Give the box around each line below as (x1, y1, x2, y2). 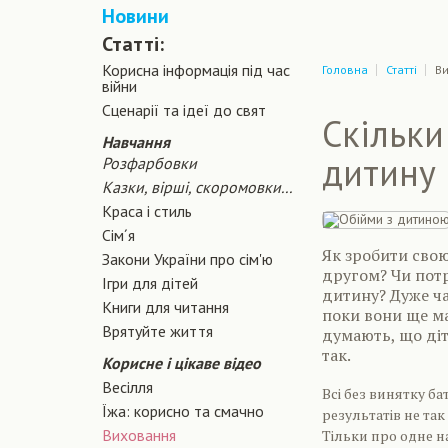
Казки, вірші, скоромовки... (102, 177, 292, 197)
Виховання (102, 425, 176, 445)
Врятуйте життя (102, 321, 213, 341)
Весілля (102, 377, 153, 397)
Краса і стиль (102, 201, 192, 221)
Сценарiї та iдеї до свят (102, 100, 266, 120)
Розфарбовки (102, 153, 197, 173)
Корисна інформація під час (102, 60, 290, 80)
